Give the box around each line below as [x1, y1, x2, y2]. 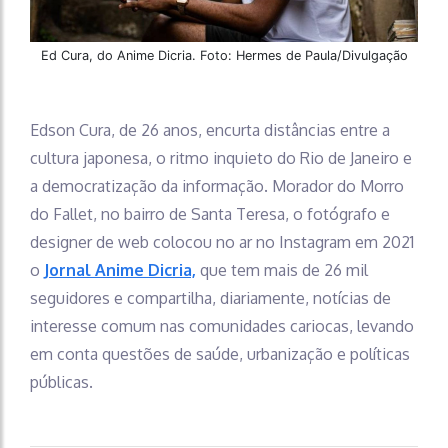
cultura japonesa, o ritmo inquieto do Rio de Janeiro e [30, 147, 412, 168]
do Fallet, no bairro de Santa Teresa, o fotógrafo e [30, 203, 390, 224]
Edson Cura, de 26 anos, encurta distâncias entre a [30, 119, 390, 140]
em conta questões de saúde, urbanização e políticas [30, 343, 410, 364]
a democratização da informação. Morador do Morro [30, 175, 404, 196]
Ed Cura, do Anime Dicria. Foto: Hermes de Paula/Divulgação [40, 47, 408, 63]
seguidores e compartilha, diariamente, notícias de [30, 287, 391, 308]
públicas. [30, 371, 93, 392]
